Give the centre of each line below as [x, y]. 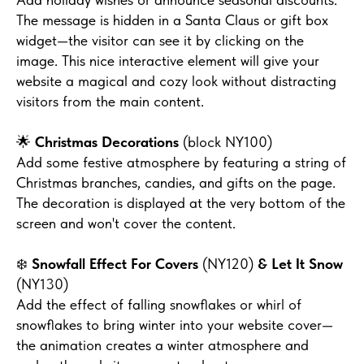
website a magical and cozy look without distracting [176, 81]
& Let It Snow [300, 264]
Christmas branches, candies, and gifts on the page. [176, 182]
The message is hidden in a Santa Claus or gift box [172, 20]
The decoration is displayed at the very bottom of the [181, 203]
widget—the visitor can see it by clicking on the [160, 40]
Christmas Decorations [109, 142]
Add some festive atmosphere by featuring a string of [181, 162]
